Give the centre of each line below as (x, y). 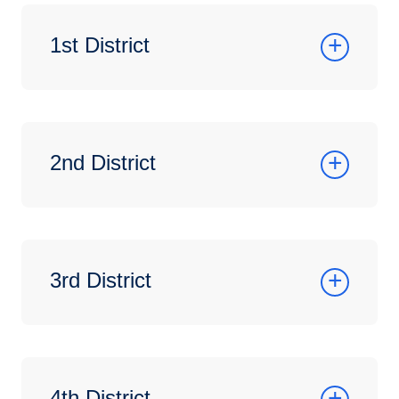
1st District (100, 45)
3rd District (101, 280)
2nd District (103, 163)
